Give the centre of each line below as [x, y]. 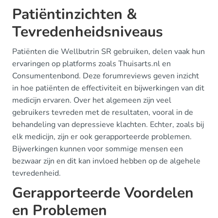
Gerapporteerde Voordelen [103, 193]
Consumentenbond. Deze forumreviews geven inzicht [106, 76]
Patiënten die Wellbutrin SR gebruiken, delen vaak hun [109, 51]
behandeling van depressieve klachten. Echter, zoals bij [108, 124]
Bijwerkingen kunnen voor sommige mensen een [98, 149]
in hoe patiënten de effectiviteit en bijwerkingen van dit [108, 88]
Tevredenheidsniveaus [88, 32]
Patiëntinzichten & [75, 14]
